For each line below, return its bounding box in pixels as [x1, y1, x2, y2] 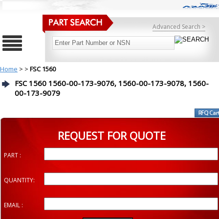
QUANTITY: [4, 176, 35, 184]
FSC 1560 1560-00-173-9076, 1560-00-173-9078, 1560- [15, 78, 209, 88]
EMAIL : [4, 201, 23, 209]
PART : [4, 151, 21, 159]
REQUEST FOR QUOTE [58, 128, 166, 143]
